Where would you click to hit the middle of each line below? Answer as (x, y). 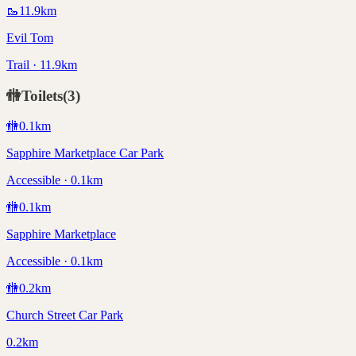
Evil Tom (30, 37)
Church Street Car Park (65, 315)
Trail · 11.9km (42, 64)
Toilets (42, 95)
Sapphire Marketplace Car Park (85, 153)
